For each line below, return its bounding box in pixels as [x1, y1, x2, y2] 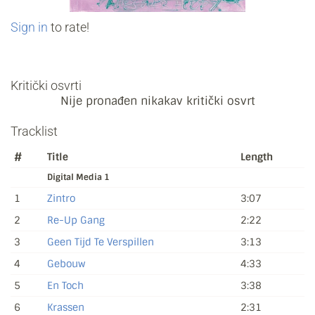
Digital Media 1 [47, 171, 110, 183]
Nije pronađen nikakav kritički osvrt [60, 93, 255, 108]
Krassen [47, 300, 84, 314]
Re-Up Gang [47, 213, 105, 226]
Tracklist [11, 123, 58, 139]
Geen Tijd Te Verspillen [47, 235, 154, 248]
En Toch [47, 278, 84, 292]
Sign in [11, 19, 48, 34]
